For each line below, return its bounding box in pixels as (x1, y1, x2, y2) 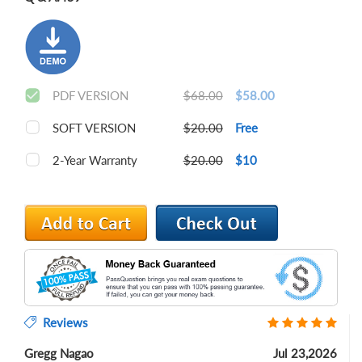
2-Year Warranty (53, 153, 137, 167)
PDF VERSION (53, 88, 128, 103)
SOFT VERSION (53, 120, 136, 135)
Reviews (36, 315, 88, 330)
